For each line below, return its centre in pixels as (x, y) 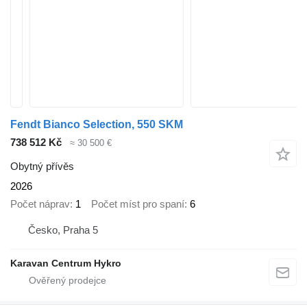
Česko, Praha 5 (63, 230)
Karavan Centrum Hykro (66, 263)
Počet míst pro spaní (138, 204)
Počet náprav (40, 204)
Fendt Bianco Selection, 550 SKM (97, 124)
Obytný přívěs (42, 166)
